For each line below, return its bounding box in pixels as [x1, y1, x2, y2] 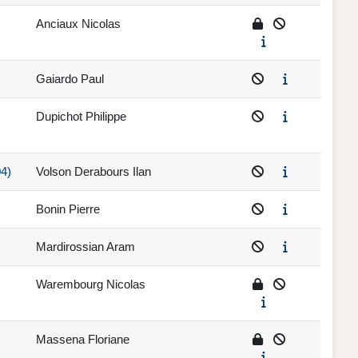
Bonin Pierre [36, 202, 100, 217]
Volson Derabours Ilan [36, 165, 151, 179]
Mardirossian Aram [36, 240, 135, 254]
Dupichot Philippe [36, 109, 126, 124]
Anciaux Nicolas [36, 17, 121, 31]
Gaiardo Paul [36, 72, 104, 86]
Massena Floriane [36, 332, 129, 347]
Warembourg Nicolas [36, 277, 145, 292]
